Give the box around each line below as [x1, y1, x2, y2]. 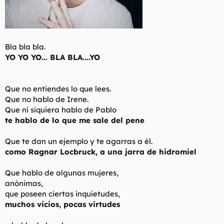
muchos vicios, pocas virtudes [5, 199, 120, 209]
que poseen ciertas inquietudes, [5, 188, 120, 198]
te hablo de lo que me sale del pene [5, 115, 144, 125]
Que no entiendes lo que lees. [5, 83, 111, 93]
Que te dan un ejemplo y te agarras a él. [5, 136, 152, 146]
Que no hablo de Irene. [5, 94, 88, 104]
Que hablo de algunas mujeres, [5, 167, 118, 177]
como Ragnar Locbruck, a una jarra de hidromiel [5, 146, 196, 156]
